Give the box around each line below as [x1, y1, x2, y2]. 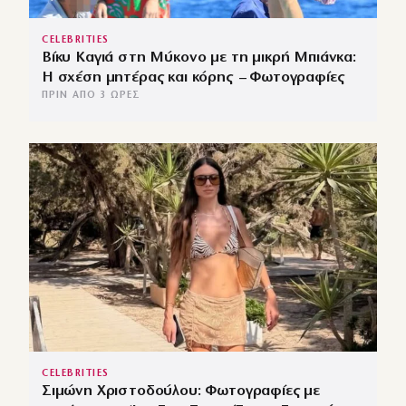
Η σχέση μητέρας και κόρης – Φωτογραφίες [42, 69, 344, 85]
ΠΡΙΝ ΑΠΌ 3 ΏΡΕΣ [42, 90, 141, 101]
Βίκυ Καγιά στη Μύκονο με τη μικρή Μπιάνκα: [42, 49, 356, 65]
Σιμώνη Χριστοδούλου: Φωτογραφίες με [42, 382, 321, 399]
